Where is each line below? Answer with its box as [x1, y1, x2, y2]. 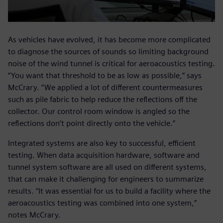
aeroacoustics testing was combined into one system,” [8, 198, 197, 208]
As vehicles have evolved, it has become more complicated [8, 35, 211, 45]
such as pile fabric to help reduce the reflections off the [8, 95, 197, 105]
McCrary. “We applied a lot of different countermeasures [8, 83, 203, 93]
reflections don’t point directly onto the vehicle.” [8, 118, 175, 128]
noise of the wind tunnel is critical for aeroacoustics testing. [8, 59, 215, 69]
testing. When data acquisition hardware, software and [8, 150, 200, 160]
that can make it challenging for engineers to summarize [8, 174, 204, 184]
